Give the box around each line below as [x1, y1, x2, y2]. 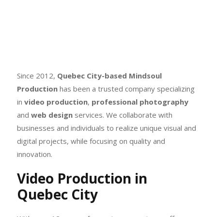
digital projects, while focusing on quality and [17, 136, 165, 146]
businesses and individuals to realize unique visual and [17, 123, 196, 133]
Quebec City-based [57, 71, 127, 80]
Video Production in [17, 169, 147, 187]
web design [31, 110, 73, 120]
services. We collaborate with [73, 110, 172, 120]
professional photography [92, 97, 188, 107]
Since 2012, [17, 71, 57, 80]
